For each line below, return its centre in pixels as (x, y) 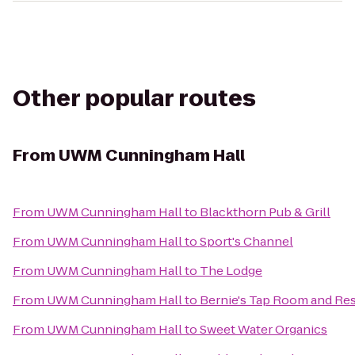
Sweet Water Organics (263, 329)
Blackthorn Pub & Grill (265, 212)
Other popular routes (134, 99)
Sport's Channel (246, 241)
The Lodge (231, 271)
